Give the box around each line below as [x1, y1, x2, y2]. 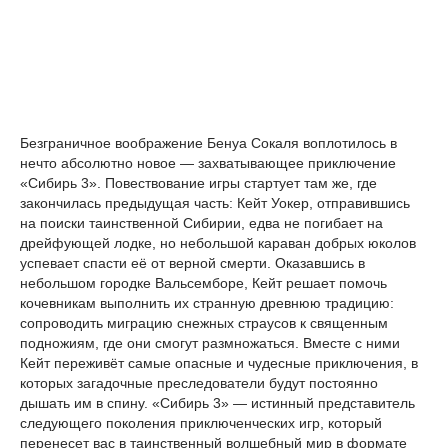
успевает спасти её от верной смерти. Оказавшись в [20, 255, 365, 271]
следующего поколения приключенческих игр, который [20, 415, 382, 431]
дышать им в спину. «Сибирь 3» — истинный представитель [20, 395, 415, 411]
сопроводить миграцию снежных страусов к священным [20, 315, 388, 331]
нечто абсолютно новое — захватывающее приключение [20, 155, 396, 171]
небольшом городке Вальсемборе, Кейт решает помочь [20, 275, 387, 291]
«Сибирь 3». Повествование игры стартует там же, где [20, 175, 377, 191]
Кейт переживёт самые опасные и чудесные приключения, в [20, 355, 418, 371]
